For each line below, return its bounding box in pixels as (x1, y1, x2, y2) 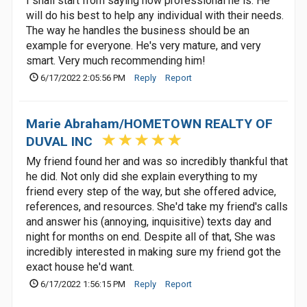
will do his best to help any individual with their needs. (26, 9, 284, 22)
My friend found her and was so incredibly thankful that (26, 155, 288, 168)
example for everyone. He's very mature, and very (26, 39, 261, 52)
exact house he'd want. (26, 260, 134, 273)
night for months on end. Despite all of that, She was (26, 230, 275, 243)
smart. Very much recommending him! (26, 54, 206, 67)
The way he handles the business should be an (26, 24, 249, 37)
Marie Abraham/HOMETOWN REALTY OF (26, 116, 273, 132)
